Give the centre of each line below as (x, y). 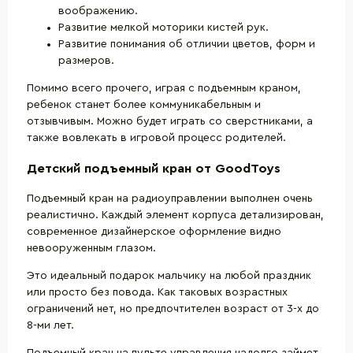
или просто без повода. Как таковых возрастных (157, 293)
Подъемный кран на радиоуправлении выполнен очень (170, 199)
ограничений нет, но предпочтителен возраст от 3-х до (173, 309)
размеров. (86, 60)
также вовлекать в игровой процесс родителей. (156, 137)
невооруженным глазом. (91, 249)
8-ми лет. (50, 326)
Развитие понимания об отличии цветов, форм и (187, 44)
